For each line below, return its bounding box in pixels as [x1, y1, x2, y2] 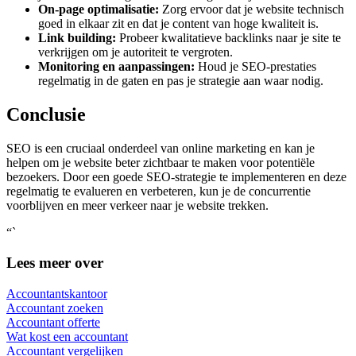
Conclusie [6, 103, 86, 125]
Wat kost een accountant [6, 330, 128, 344]
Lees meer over [6, 254, 103, 272]
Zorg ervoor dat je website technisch [159, 2, 344, 16]
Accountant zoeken [6, 301, 103, 315]
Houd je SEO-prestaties [195, 59, 316, 73]
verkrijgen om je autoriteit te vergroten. [38, 44, 233, 59]
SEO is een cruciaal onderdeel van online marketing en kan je [6, 141, 315, 155]
